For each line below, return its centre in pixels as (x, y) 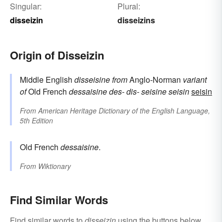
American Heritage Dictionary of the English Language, (124, 111)
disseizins (136, 20)
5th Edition (36, 121)
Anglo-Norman (155, 80)
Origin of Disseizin (57, 55)
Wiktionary (55, 166)
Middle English (47, 80)
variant (195, 80)
